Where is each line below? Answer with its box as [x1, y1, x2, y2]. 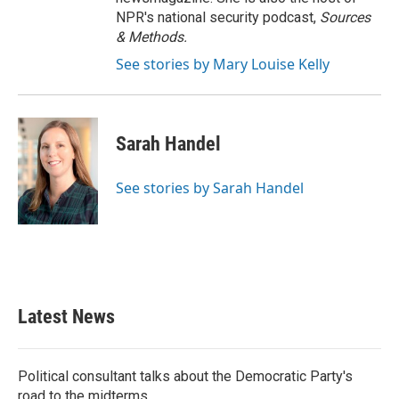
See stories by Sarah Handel [116, 178, 304, 198]
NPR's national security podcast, [116, 9, 320, 26]
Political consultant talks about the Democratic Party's [18, 368, 353, 385]
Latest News [18, 305, 115, 328]
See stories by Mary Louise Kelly [116, 54, 330, 74]
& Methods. [116, 28, 187, 45]
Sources [320, 9, 370, 26]
